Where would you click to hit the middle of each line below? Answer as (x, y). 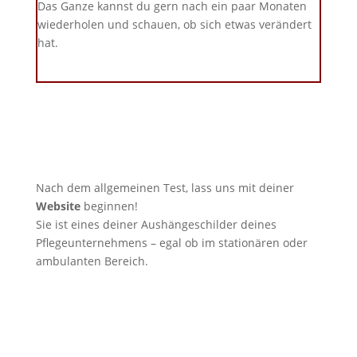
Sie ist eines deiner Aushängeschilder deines (156, 224)
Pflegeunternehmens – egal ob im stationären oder (171, 242)
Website (58, 206)
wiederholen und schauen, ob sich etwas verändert (174, 24)
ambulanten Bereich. (92, 261)
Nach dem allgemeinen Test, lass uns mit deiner (165, 187)
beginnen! (109, 206)
